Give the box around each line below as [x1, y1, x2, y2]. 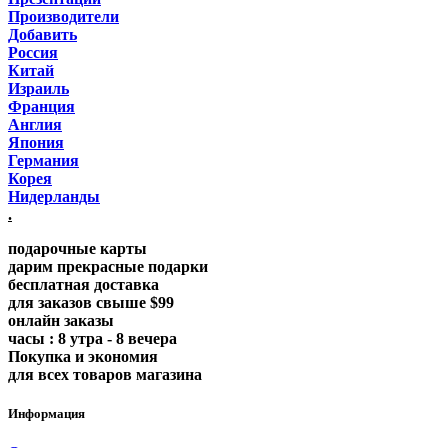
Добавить [8, 26, 77, 43]
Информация [8, 406, 85, 422]
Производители [8, 8, 119, 25]
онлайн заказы [8, 312, 114, 329]
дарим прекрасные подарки [8, 258, 208, 275]
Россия [8, 44, 58, 61]
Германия [8, 152, 79, 169]
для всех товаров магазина [8, 366, 202, 383]
